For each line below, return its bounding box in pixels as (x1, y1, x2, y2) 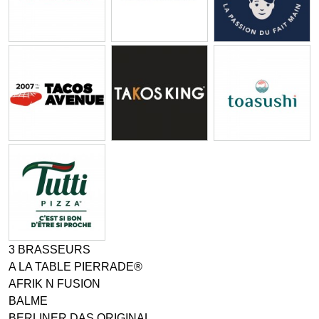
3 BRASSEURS (9, 244, 90, 256)
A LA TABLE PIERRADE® (9, 261, 142, 273)
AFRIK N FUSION (9, 278, 100, 291)
